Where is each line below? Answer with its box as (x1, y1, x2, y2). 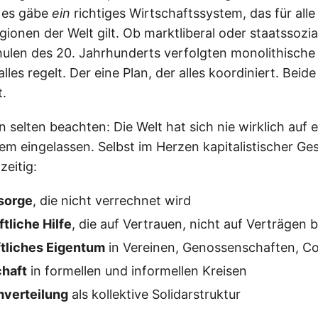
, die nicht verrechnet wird (33, 193, 191, 208)
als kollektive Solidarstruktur (68, 287, 241, 302)
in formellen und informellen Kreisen (27, 263, 247, 278)
